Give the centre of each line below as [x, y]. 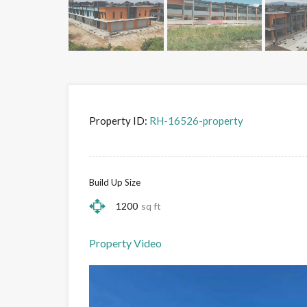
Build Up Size [115, 183]
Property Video [125, 243]
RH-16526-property [195, 121]
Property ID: [118, 121]
